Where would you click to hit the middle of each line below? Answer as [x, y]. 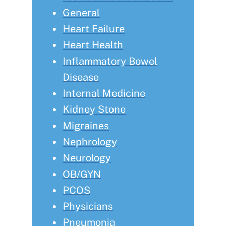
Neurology [87, 158]
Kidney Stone [94, 110]
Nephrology [90, 142]
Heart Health [93, 45]
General [81, 13]
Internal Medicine [104, 94]
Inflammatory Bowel [110, 61]
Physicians [88, 207]
